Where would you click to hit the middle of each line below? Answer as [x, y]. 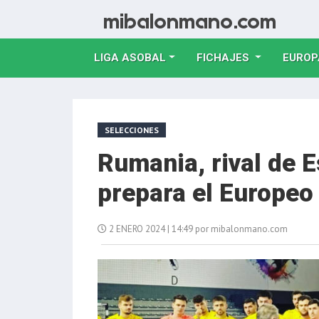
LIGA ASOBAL [130, 58]
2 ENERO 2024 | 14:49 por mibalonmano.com [197, 229]
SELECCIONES [132, 130]
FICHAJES [224, 58]
